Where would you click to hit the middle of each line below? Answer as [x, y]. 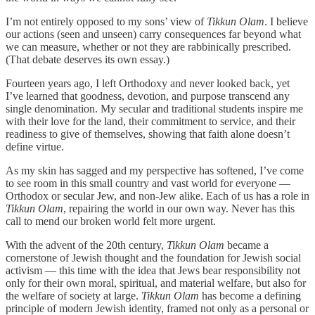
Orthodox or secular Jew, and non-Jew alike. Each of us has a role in [157, 195]
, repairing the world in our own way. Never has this [179, 208]
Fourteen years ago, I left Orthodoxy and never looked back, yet [148, 83]
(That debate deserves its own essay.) [88, 59]
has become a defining [250, 295]
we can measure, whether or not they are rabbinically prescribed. [148, 46]
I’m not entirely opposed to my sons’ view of [106, 21]
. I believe [286, 21]
